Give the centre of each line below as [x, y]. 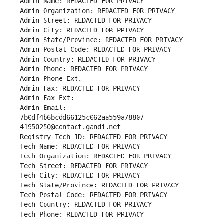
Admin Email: [43, 108]
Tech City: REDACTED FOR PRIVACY [80, 176]
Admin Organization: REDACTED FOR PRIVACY [97, 11]
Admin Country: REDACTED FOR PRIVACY [88, 59]
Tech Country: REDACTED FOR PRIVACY [86, 205]
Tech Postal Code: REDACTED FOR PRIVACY [93, 195]
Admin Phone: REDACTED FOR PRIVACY [84, 69]
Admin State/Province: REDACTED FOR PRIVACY [101, 40]
